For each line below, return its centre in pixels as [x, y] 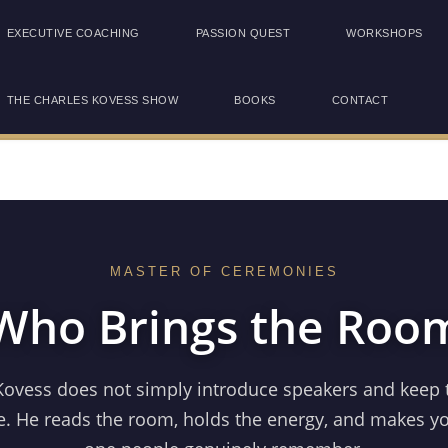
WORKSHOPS [384, 33]
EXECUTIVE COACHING [73, 33]
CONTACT [360, 100]
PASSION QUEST [243, 33]
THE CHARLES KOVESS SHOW [92, 100]
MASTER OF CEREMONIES [224, 271]
